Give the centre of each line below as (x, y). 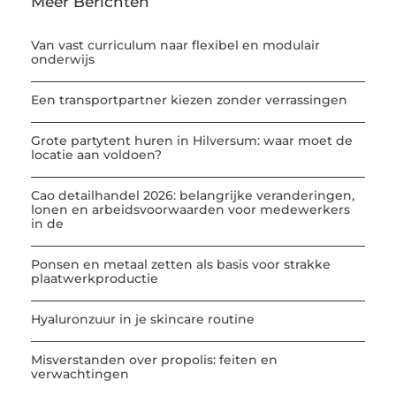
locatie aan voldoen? (96, 154)
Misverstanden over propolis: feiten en (154, 359)
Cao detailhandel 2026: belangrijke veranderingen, (193, 195)
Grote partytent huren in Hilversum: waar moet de (192, 140)
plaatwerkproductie (95, 278)
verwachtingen (80, 373)
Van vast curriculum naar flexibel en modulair (175, 45)
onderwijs (63, 59)
